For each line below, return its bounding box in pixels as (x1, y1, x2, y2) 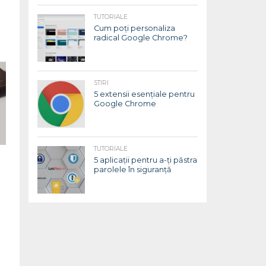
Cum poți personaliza (94, 24, 175, 33)
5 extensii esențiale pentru (94, 90, 195, 99)
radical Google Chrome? (94, 33, 188, 42)
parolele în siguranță (94, 165, 172, 174)
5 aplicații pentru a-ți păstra (94, 156, 197, 164)
